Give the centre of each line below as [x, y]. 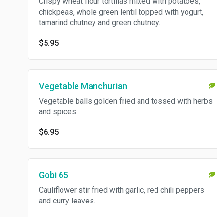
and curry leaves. [67, 201]
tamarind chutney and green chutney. [100, 23]
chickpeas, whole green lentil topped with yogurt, [121, 12]
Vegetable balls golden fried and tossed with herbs [126, 101]
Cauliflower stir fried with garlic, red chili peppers [122, 190]
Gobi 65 [54, 175]
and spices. [58, 112]
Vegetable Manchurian [83, 86]
